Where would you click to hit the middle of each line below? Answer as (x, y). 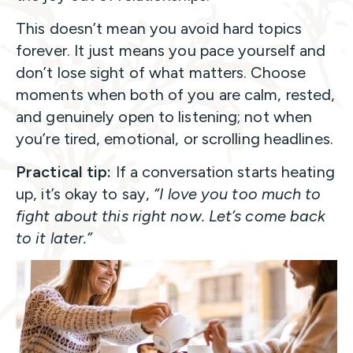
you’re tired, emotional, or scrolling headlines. (175, 139)
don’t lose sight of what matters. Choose (161, 73)
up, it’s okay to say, (85, 194)
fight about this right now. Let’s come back (171, 216)
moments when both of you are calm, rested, (176, 95)
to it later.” (54, 238)
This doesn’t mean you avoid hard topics (159, 29)
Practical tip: (64, 172)
